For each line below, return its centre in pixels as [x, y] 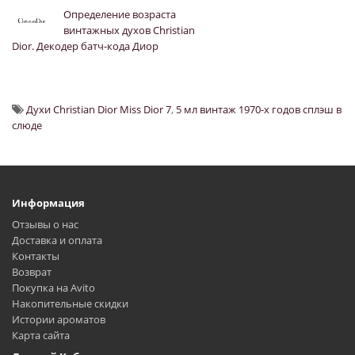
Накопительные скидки [70, 304]
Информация [48, 203]
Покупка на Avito [53, 288]
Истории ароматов [59, 320]
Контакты [36, 256]
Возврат [32, 272]
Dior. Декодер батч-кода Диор [85, 46]
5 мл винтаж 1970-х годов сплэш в [259, 110]
